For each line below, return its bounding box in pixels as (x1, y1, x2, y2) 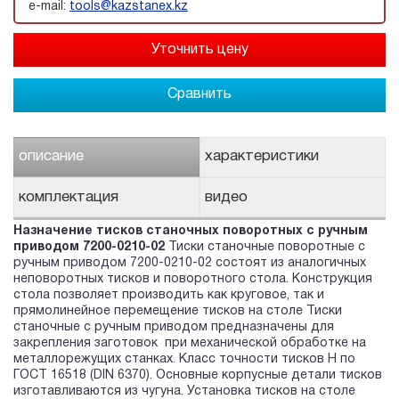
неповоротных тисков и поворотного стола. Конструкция (13, 273, 372, 286)
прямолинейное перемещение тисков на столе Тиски (13, 305, 342, 318)
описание (19, 150, 84, 164)
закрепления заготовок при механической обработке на (13, 338, 366, 350)
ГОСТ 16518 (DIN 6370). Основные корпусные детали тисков (13, 370, 382, 382)
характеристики (205, 150, 319, 164)
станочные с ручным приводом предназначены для (13, 322, 334, 334)
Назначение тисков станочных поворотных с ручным (13, 225, 368, 238)
